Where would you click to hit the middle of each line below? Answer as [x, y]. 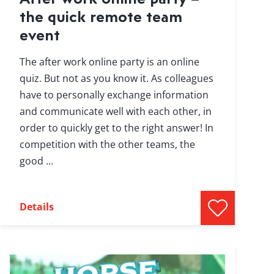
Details [36, 207]
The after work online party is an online [109, 62]
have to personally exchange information [114, 95]
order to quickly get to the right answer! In [116, 128]
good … [36, 161]
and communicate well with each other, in [115, 112]
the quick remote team [101, 17]
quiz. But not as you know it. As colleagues [116, 79]
